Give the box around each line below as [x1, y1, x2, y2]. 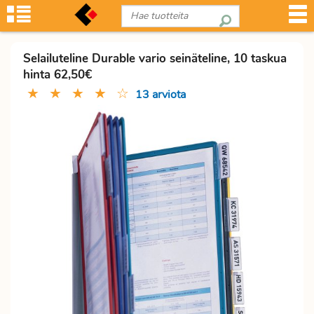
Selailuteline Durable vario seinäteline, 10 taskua [23, 50, 287, 67]
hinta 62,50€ [23, 67, 92, 83]
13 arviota [135, 87, 186, 102]
